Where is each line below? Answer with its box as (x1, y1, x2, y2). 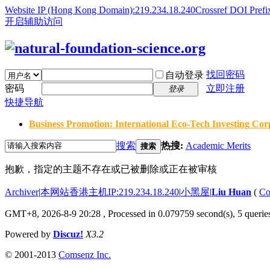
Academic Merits (186, 140, 251, 151)
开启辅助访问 (5, 16, 63, 27)
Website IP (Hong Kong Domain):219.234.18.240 (5, 5, 195, 15)
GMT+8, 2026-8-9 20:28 (5, 208, 101, 219)
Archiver (5, 186, 39, 197)
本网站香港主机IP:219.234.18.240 (40, 186, 179, 197)
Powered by (5, 228, 53, 239)
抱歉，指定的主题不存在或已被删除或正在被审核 (5, 163, 217, 174)
